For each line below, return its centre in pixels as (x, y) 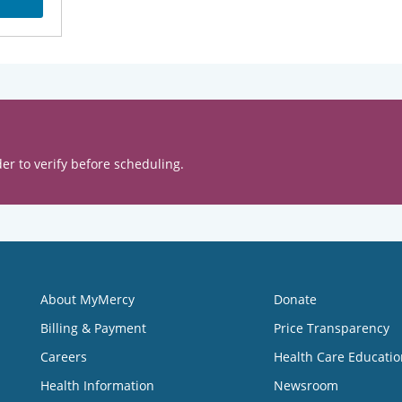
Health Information (97, 385)
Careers (64, 357)
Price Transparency (331, 328)
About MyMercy (87, 299)
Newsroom (306, 385)
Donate (295, 299)
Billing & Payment (93, 328)
